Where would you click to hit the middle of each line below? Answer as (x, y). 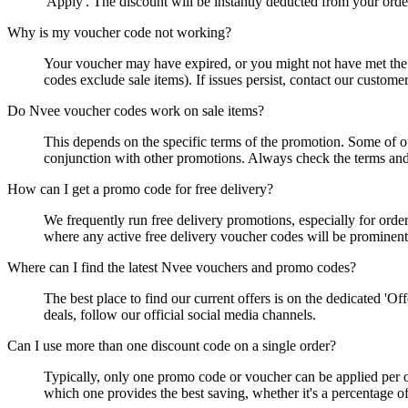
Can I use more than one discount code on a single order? (172, 346)
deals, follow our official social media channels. (180, 315)
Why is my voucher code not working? (119, 32)
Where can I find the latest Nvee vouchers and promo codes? (182, 267)
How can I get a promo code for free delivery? (140, 189)
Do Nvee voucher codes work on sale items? (136, 111)
